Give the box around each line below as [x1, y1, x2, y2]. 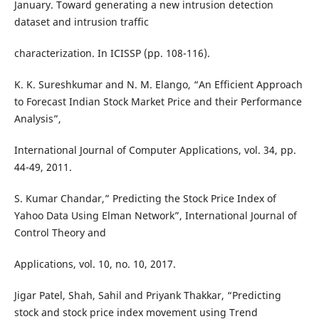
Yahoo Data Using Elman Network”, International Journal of [14, 208, 297, 222]
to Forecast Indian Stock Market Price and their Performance [14, 94, 302, 108]
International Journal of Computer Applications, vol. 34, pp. [14, 142, 296, 157]
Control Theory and [14, 225, 106, 239]
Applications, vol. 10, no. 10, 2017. [14, 256, 176, 271]
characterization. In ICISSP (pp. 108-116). [14, 46, 210, 60]
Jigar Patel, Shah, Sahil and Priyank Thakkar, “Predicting [14, 288, 281, 302]
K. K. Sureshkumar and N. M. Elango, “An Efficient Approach [14, 77, 303, 91]
